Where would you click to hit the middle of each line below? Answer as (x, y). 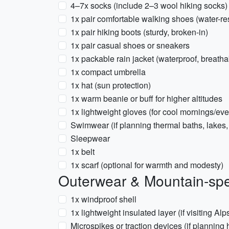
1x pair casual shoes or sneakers (130, 45)
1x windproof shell (104, 199)
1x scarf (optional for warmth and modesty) (147, 165)
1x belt (83, 152)
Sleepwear (90, 138)
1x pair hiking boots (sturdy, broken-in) (139, 32)
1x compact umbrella (108, 72)
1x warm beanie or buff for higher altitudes (146, 98)
